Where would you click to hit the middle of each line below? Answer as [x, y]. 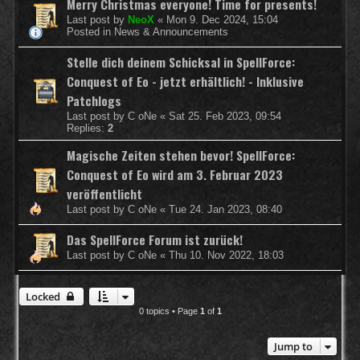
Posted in [90, 31]
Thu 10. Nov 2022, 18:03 [226, 255]
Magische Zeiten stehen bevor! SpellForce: [181, 155]
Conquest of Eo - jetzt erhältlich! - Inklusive [185, 81]
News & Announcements [171, 31]
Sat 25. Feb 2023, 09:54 [225, 116]
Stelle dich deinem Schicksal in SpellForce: [181, 61]
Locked [43, 296]
